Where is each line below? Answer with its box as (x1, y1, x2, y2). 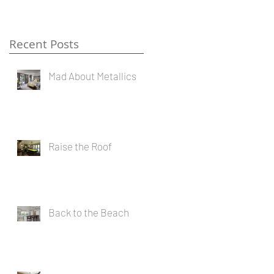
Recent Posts (9, 35, 79, 52)
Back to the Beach (48, 206, 129, 218)
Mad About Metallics (48, 69, 136, 82)
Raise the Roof (48, 139, 112, 152)
